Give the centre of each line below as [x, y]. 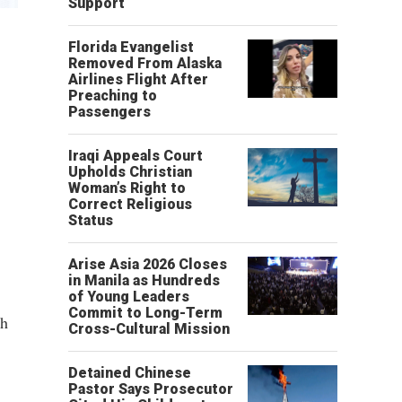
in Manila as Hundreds [144, 280]
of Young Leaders [129, 297]
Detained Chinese [130, 373]
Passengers [109, 112]
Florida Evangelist [131, 47]
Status [91, 220]
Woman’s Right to [127, 188]
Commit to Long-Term [145, 313]
